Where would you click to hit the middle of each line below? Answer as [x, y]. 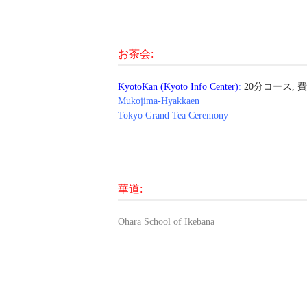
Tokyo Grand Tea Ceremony [173, 115]
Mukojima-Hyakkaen [159, 101]
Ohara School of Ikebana [166, 221]
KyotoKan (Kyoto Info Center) [178, 86]
